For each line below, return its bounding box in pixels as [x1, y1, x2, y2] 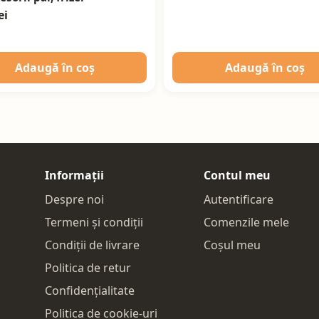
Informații [44, 167, 104, 184]
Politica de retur [44, 260, 131, 276]
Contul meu [203, 167, 271, 184]
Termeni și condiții [44, 214, 143, 231]
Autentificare [203, 192, 273, 208]
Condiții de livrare [44, 237, 140, 253]
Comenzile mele [203, 214, 289, 231]
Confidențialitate [44, 283, 135, 299]
